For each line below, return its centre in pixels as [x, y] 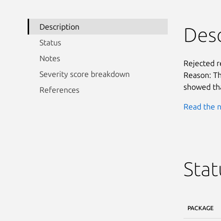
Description [59, 26]
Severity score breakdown [85, 74]
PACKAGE [200, 208]
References [59, 90]
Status [50, 42]
